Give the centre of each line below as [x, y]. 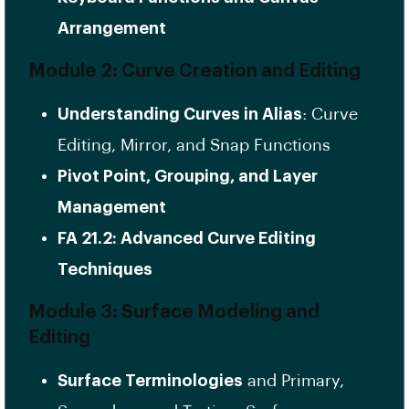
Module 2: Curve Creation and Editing [194, 72]
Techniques [105, 270]
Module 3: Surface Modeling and [174, 313]
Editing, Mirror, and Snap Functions [194, 146]
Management [112, 208]
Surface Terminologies [150, 381]
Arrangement [112, 29]
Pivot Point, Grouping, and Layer [188, 177]
